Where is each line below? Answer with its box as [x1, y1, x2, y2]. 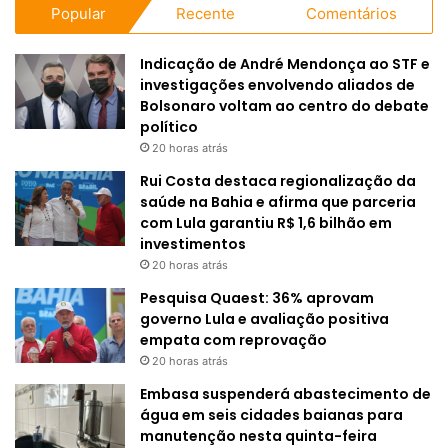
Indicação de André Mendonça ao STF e [140, 53, 430, 74]
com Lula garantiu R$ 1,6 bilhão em [140, 212, 392, 233]
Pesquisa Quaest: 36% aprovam [140, 287, 374, 308]
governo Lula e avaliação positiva [140, 308, 389, 329]
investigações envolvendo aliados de [140, 74, 415, 95]
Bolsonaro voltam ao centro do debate [140, 95, 429, 116]
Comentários [305, 3, 397, 23]
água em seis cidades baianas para [140, 404, 403, 425]
